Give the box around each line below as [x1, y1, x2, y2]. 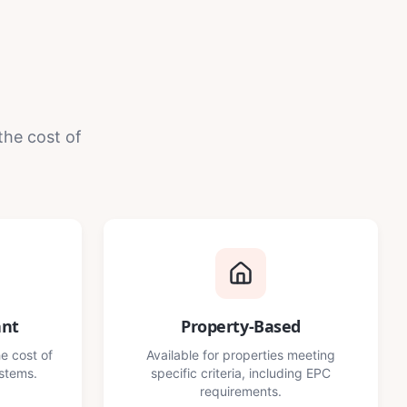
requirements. [200, 383, 282, 399]
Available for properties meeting [146, 347, 335, 362]
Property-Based [181, 315, 301, 337]
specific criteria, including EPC [151, 365, 331, 381]
